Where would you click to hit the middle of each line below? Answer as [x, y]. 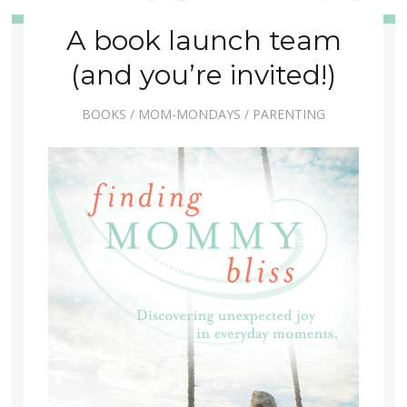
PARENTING [289, 114]
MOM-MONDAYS [189, 114]
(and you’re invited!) [203, 74]
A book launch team [203, 40]
